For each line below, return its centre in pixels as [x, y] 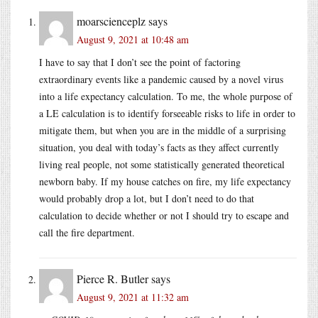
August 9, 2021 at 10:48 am [133, 39]
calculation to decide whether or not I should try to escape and [164, 215]
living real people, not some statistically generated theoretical [162, 164]
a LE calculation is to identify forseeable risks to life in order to [167, 113]
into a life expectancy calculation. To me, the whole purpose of [166, 96]
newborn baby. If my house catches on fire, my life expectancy [165, 181]
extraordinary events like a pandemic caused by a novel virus [161, 79]
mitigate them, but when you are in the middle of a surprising [163, 130]
